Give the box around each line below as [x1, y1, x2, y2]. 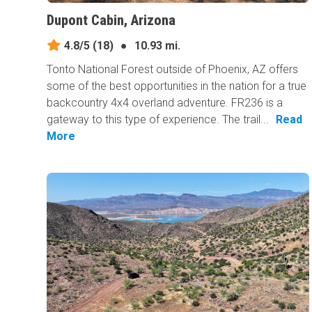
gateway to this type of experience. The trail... [47, 112, 270, 126]
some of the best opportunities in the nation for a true [47, 79, 307, 93]
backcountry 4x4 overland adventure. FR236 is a [47, 95, 283, 109]
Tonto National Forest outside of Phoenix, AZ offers [47, 62, 299, 76]
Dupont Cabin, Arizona [47, 11, 176, 29]
